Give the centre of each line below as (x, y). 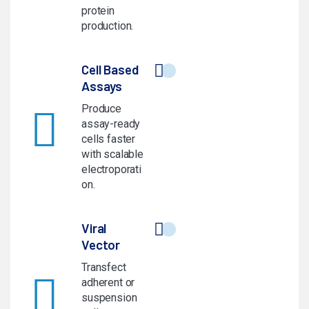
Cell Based (110, 70)
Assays (102, 86)
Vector (101, 245)
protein (98, 11)
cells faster (109, 139)
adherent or (108, 283)
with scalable (112, 154)
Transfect (104, 268)
